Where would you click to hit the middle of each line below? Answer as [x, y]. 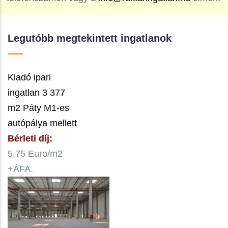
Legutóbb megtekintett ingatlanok [90, 38]
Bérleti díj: [30, 139]
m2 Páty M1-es [38, 108]
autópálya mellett [42, 123]
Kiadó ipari [29, 78]
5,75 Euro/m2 [35, 154]
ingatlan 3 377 [36, 93]
